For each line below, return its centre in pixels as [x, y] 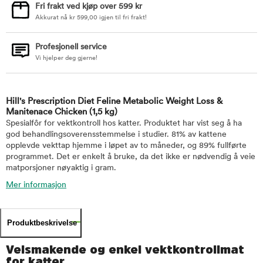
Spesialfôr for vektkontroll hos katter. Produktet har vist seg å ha [124, 124]
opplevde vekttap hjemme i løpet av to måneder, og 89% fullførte [126, 146]
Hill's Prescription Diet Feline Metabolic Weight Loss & [114, 102]
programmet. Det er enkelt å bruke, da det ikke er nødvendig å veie [131, 157]
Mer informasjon [36, 185]
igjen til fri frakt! [122, 18]
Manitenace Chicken [48, 112]
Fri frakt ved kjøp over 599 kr [89, 7]
